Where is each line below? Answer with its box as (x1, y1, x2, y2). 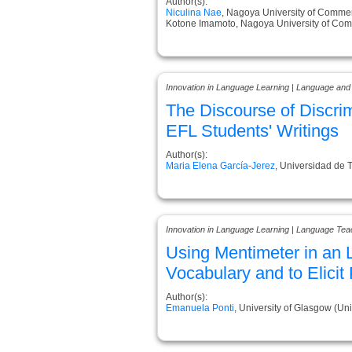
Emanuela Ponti (166, 302, 234, 313)
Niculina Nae (166, 6, 222, 18)
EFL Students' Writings (166, 120, 339, 141)
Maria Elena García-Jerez (166, 159, 275, 171)
